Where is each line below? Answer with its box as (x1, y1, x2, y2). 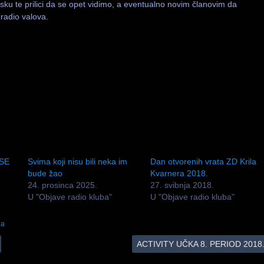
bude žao (27, 168, 62, 178)
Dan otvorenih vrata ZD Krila (150, 156, 256, 166)
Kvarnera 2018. (150, 168, 208, 178)
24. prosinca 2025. (27, 180, 97, 190)
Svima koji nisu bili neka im (27, 156, 127, 166)
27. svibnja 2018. (150, 180, 214, 190)
